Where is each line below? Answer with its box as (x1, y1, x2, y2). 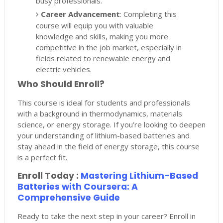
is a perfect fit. (17, 152, 67, 162)
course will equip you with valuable (36, 20, 154, 31)
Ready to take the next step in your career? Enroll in (17, 211, 196, 221)
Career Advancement (41, 9, 120, 19)
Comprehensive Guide (17, 191, 120, 204)
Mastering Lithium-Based (80, 169, 198, 182)
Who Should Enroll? (17, 78, 105, 90)
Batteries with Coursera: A (17, 180, 138, 193)
